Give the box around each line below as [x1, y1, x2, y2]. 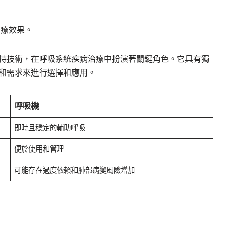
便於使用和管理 [14, 144, 64, 153]
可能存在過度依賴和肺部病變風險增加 [14, 166, 135, 174]
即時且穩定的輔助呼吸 [14, 123, 86, 132]
